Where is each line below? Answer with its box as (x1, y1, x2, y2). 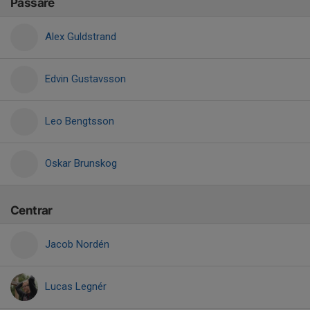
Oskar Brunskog (45, 157, 117, 170)
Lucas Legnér (45, 280, 107, 293)
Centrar (10, 203, 53, 217)
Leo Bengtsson (45, 115, 114, 127)
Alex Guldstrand (45, 30, 116, 43)
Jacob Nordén (45, 238, 109, 250)
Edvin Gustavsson (45, 73, 126, 85)
